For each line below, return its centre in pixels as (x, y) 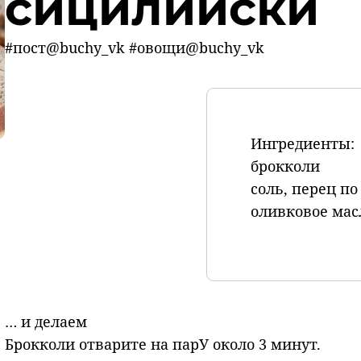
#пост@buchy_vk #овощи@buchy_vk (134, 48)
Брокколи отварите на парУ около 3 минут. (162, 344)
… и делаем (46, 322)
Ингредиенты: (303, 144)
